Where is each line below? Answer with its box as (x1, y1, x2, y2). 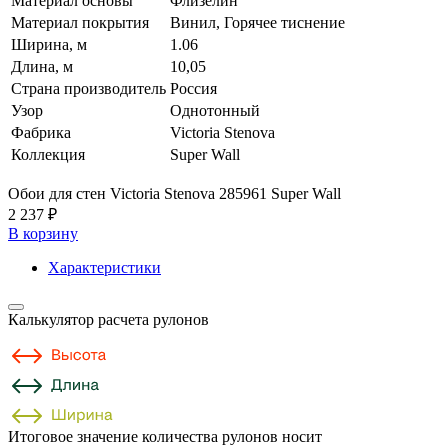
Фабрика (11, 123, 71, 141)
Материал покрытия (11, 13, 149, 31)
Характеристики (48, 258, 161, 276)
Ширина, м (11, 35, 87, 53)
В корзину (8, 224, 78, 242)
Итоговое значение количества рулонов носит (8, 427, 322, 445)
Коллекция (11, 145, 85, 163)
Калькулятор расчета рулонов (8, 310, 209, 328)
